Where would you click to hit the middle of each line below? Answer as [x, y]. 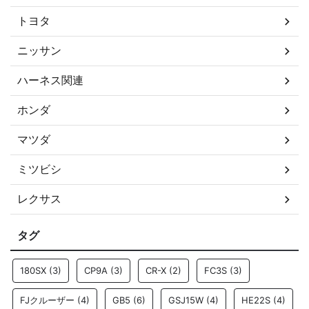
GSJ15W [186, 300]
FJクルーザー [47, 300]
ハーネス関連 [50, 80]
